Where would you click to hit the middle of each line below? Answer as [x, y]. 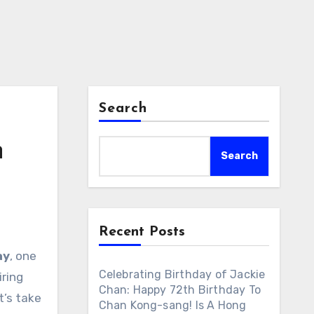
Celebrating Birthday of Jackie [182, 274]
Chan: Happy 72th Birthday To [180, 290]
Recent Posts [142, 232]
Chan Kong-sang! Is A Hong [172, 305]
